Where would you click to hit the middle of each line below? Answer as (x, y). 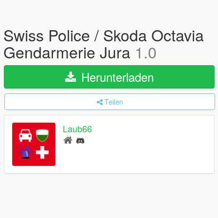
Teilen (114, 102)
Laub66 (77, 129)
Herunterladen (116, 77)
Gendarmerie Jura (69, 52)
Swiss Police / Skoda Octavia (104, 35)
